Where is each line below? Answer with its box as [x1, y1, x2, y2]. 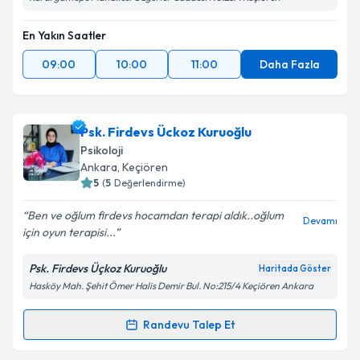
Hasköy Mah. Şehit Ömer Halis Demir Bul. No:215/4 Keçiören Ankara [29, 280, 313, 292]
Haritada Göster [259, 263, 331, 274]
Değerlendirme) [114, 177, 186, 189]
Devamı [303, 215, 337, 227]
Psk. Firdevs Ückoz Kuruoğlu [80, 124, 252, 140]
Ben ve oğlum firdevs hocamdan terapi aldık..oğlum [27, 208, 284, 223]
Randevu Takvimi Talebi [49, 324, 203, 342]
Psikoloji [80, 143, 123, 157]
